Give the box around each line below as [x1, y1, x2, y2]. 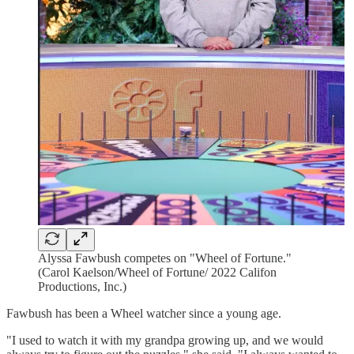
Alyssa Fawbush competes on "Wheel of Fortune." [38, 251, 292, 265]
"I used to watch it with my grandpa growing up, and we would [6, 333, 323, 348]
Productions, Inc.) [38, 280, 126, 294]
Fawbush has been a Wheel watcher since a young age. [6, 307, 281, 321]
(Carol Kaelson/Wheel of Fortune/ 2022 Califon [38, 265, 277, 280]
